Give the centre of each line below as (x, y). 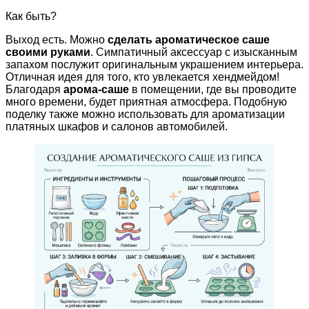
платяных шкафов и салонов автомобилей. (117, 126)
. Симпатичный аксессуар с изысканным (194, 52)
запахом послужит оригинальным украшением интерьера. (154, 64)
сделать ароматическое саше (189, 39)
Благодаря (34, 89)
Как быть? (31, 16)
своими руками (48, 52)
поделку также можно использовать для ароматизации (145, 114)
